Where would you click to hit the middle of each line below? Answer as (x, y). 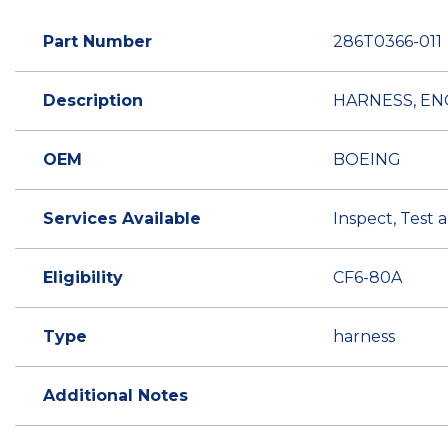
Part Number (97, 42)
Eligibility (83, 278)
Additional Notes (115, 396)
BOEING (367, 160)
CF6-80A (367, 278)
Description (93, 101)
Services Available (122, 219)
